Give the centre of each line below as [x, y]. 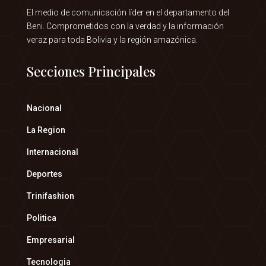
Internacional [52, 152]
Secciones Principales [91, 72]
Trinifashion [50, 196]
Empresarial [50, 240]
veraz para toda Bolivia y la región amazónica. [112, 40]
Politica [41, 218]
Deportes [44, 174]
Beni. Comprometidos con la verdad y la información [125, 26]
